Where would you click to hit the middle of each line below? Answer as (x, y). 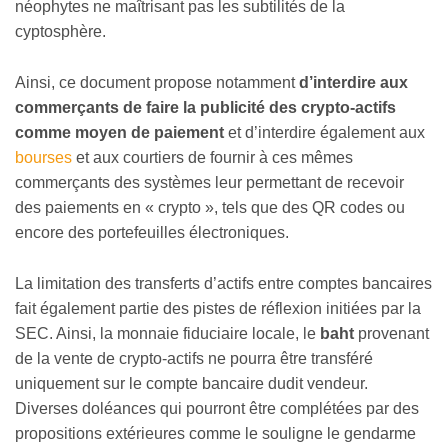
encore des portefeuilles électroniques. (152, 233)
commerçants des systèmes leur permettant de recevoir (209, 183)
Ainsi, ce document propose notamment (157, 83)
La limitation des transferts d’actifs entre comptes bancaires (223, 283)
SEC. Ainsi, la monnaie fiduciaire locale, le (167, 333)
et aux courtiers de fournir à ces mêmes (212, 158)
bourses (43, 158)
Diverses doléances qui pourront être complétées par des (217, 408)
